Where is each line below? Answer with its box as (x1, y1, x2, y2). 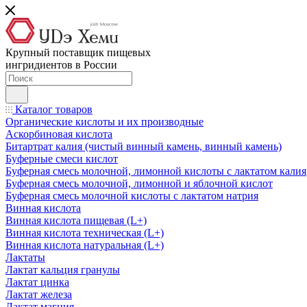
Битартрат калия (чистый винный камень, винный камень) (5, 140, 282, 153)
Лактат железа (5, 288, 72, 301)
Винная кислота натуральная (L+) (5, 239, 164, 251)
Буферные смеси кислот (5, 153, 118, 165)
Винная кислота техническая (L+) (5, 227, 164, 239)
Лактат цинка (5, 276, 69, 288)
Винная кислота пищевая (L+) (5, 214, 147, 227)
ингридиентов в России (5, 59, 117, 71)
